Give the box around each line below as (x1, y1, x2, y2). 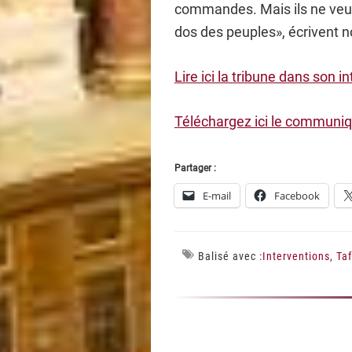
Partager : (174, 163, 216, 174)
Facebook (274, 189, 320, 203)
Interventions (262, 250, 330, 262)
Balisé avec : (198, 250, 262, 262)
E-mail (203, 189, 231, 203)
